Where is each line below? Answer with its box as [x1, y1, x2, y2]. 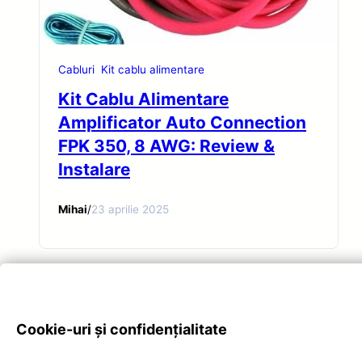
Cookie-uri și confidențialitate [16, 321, 227, 338]
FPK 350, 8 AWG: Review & [58, 136, 275, 157]
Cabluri [58, 63, 95, 77]
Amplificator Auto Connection [58, 112, 306, 133]
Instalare [58, 159, 130, 180]
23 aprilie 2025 [91, 202, 169, 216]
